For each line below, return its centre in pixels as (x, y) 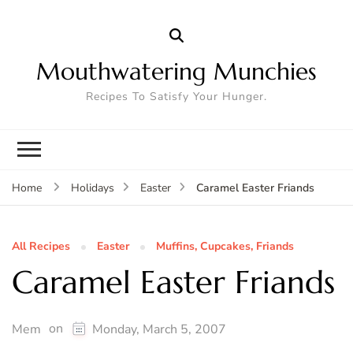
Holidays (92, 188)
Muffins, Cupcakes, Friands (225, 246)
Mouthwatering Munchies (176, 71)
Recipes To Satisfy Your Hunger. (176, 96)
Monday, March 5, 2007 (159, 329)
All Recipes (41, 246)
